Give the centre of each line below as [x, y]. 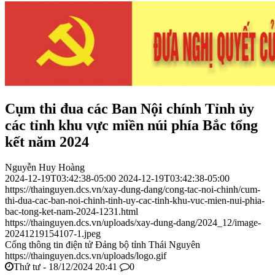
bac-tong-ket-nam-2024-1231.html [72, 212]
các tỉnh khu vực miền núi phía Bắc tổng [131, 125]
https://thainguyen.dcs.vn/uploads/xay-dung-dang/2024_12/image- [133, 223]
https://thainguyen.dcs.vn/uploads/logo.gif [86, 256]
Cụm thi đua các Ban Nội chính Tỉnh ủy [130, 108]
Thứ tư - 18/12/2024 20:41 [65, 267]
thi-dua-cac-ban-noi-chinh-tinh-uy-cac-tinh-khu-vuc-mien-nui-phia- [135, 201]
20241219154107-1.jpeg [53, 234]
